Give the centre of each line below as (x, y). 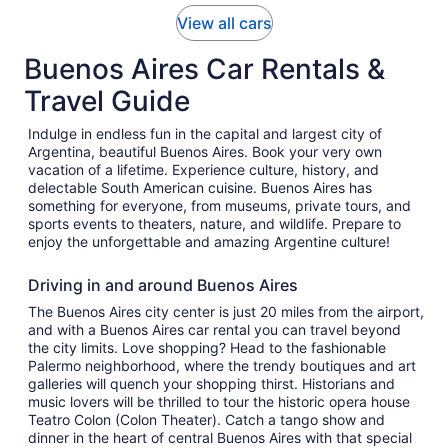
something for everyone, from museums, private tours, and (219, 205)
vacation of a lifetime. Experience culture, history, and (203, 169)
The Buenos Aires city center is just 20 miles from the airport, (226, 311)
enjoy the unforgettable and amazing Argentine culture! (209, 241)
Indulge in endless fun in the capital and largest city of (205, 133)
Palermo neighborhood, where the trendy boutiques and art (222, 365)
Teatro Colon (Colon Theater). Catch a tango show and (206, 419)
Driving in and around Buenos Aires (163, 285)
